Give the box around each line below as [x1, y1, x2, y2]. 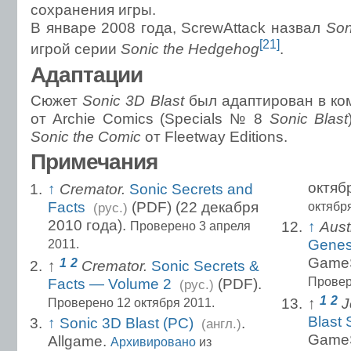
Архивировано [110, 334, 196, 349]
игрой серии [31, 40, 121, 58]
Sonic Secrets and [129, 179, 253, 197]
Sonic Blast [269, 109, 349, 127]
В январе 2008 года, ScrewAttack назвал [31, 19, 326, 37]
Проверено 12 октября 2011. [48, 295, 215, 309]
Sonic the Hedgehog [121, 40, 259, 58]
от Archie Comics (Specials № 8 [31, 109, 270, 127]
